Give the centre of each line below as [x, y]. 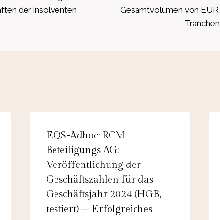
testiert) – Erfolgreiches [99, 209]
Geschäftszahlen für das [99, 179]
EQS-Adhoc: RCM [85, 135]
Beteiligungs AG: [82, 150]
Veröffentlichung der [93, 165]
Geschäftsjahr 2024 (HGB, [103, 194]
